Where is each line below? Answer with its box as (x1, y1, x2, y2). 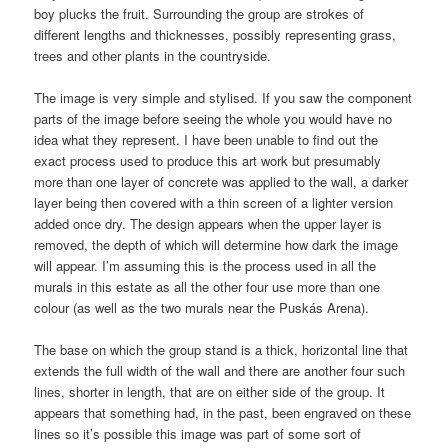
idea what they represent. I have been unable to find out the (34, 130, 379, 150)
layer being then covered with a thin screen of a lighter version (34, 193, 394, 213)
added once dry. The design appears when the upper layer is (34, 214, 383, 234)
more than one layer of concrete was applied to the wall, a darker (34, 172, 409, 192)
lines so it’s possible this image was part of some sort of (34, 424, 362, 444)
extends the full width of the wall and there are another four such (34, 361, 406, 381)
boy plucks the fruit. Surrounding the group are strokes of (34, 3, 365, 23)
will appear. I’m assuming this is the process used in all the (34, 256, 377, 276)
